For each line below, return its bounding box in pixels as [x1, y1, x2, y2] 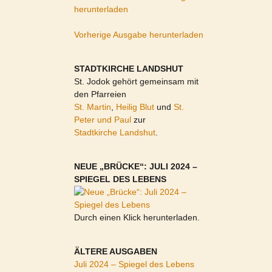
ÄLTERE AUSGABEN [74, 246, 157, 256]
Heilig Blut [116, 102, 154, 112]
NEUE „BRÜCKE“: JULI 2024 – [74, 161, 197, 171]
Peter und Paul [74, 115, 131, 124]
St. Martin [74, 102, 111, 112]
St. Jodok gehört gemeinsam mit [74, 76, 199, 86]
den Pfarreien [74, 89, 126, 99]
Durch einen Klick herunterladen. [74, 212, 200, 222]
